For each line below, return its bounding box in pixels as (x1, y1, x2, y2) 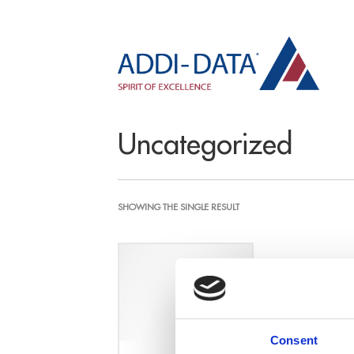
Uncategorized (118, 125, 293, 162)
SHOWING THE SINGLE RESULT (118, 201, 240, 213)
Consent (270, 333, 318, 348)
